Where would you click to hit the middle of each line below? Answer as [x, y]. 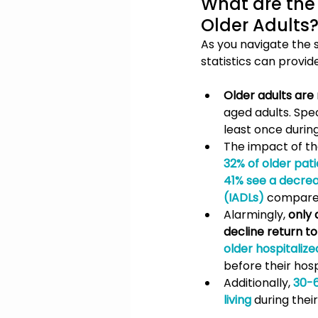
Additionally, [258, 283]
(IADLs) [244, 197]
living [237, 300]
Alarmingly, [256, 214]
